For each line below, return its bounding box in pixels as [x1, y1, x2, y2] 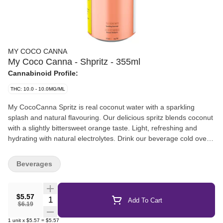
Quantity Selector [42, 194, 103, 203]
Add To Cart [127, 196, 162, 204]
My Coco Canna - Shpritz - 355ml [8, 57, 140, 67]
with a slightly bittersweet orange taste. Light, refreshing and [8, 124, 197, 132]
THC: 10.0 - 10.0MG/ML [10, 86, 65, 92]
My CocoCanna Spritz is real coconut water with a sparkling [8, 103, 195, 111]
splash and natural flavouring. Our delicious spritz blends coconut [8, 113, 213, 121]
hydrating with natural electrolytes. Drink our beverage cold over [8, 134, 209, 142]
